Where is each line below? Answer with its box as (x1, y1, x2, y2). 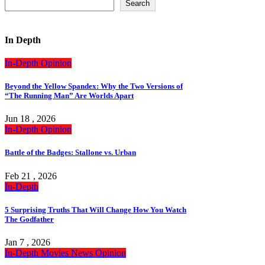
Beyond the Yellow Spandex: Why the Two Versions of (5, 82, 183, 91)
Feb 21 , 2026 (5, 170, 57, 181)
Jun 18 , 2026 (5, 114, 56, 124)
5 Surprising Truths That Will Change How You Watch (5, 205, 186, 214)
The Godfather (5, 214, 54, 224)
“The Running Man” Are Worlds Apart (5, 91, 134, 100)
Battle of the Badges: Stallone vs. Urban (5, 148, 136, 157)
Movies (41, 247, 71, 258)
